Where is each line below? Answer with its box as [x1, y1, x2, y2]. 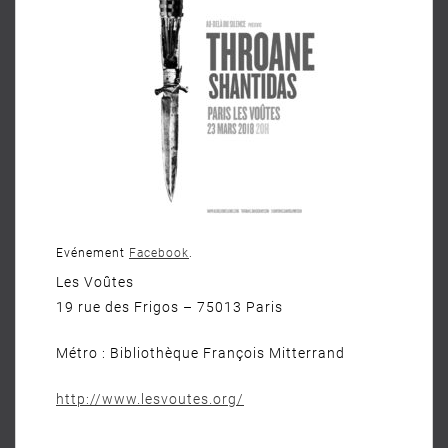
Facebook [129, 246, 189, 260]
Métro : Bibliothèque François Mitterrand [56, 345, 345, 361]
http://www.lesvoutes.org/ [56, 391, 244, 407]
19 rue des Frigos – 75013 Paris [56, 299, 283, 315]
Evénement [56, 246, 129, 260]
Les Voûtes [56, 274, 134, 290]
